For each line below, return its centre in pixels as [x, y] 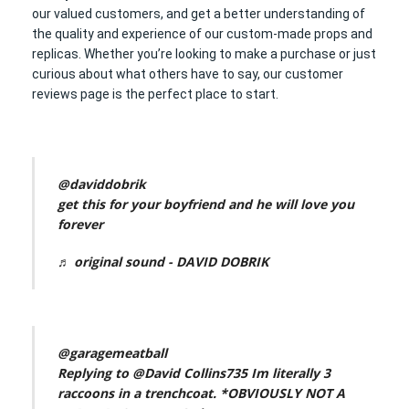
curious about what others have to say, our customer [188, 73]
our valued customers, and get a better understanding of [199, 13]
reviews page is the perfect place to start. [157, 94]
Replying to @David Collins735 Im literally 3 [194, 372]
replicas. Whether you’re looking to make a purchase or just [204, 53]
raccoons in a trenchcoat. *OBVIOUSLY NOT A [202, 393]
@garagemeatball [113, 352]
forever [81, 225]
